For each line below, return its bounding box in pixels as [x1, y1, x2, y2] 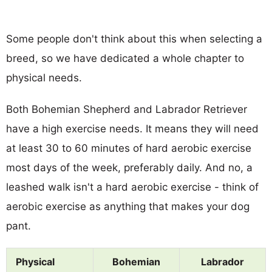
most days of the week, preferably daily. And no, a [6, 161, 253, 174]
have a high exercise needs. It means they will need [6, 122, 259, 135]
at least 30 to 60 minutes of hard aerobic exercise [6, 141, 251, 154]
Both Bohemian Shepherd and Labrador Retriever [6, 103, 247, 115]
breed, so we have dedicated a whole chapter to [6, 52, 244, 64]
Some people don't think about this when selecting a [6, 32, 262, 45]
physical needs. [6, 71, 82, 84]
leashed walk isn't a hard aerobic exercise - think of [6, 180, 259, 193]
